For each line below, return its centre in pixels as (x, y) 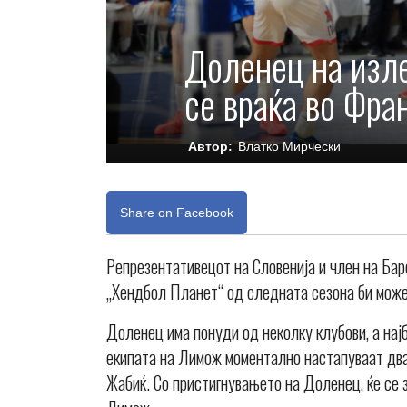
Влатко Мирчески (289, 146)
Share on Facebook (177, 213)
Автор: (210, 146)
